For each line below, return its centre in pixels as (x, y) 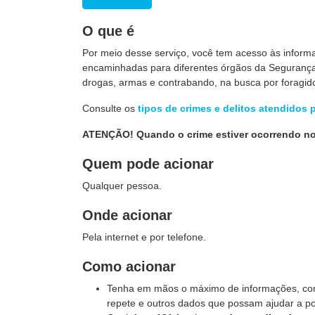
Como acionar (129, 266)
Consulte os (110, 108)
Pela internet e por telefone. (144, 237)
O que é (108, 31)
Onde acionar (127, 215)
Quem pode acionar (148, 164)
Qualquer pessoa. (122, 186)
